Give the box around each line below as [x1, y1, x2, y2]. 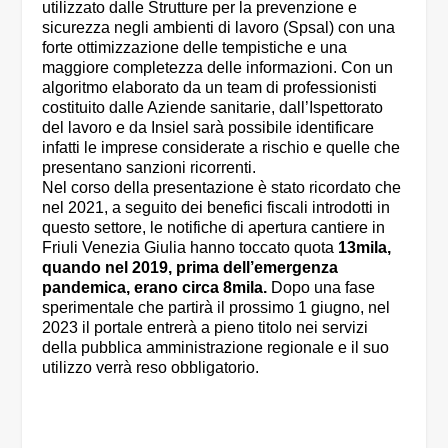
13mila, [338, 238, 392, 256]
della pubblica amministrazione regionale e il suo [42, 338, 390, 356]
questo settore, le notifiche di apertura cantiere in [42, 218, 386, 236]
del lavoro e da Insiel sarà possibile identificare [42, 118, 375, 136]
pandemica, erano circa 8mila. [42, 278, 268, 296]
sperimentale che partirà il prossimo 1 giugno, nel [42, 298, 391, 316]
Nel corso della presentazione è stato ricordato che [42, 178, 402, 196]
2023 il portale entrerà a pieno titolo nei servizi [42, 318, 369, 336]
